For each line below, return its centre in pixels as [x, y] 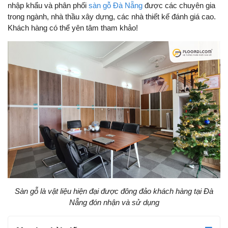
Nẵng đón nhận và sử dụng [114, 203]
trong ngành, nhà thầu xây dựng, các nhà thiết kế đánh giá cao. [112, 16]
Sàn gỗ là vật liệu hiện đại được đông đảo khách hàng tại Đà [114, 191]
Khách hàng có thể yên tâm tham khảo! [73, 27]
